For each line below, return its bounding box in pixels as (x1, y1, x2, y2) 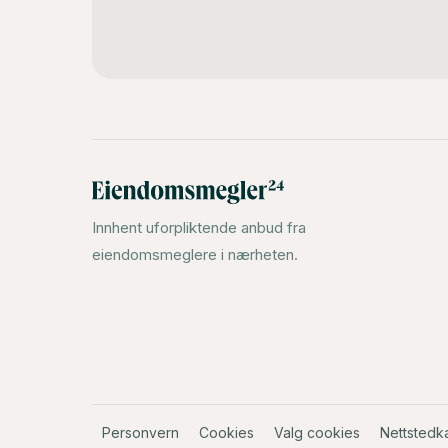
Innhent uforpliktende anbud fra (92, 218, 306, 238)
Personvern (102, 424, 179, 441)
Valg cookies (274, 424, 360, 441)
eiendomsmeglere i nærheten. (92, 245, 298, 265)
